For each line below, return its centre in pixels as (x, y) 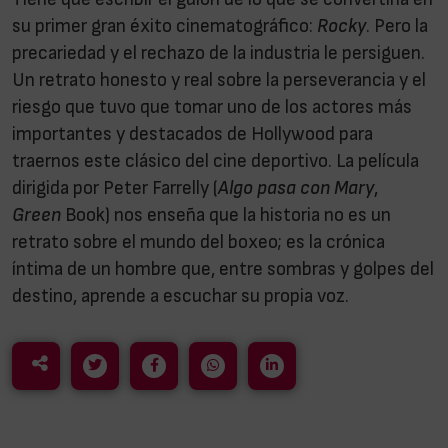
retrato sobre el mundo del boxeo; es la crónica (198, 243)
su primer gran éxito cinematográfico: (164, 27)
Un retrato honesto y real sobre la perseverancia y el (219, 81)
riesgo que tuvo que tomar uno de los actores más (212, 108)
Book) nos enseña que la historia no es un (228, 216)
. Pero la (397, 27)
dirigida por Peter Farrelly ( (115, 189)
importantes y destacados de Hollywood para (192, 135)
